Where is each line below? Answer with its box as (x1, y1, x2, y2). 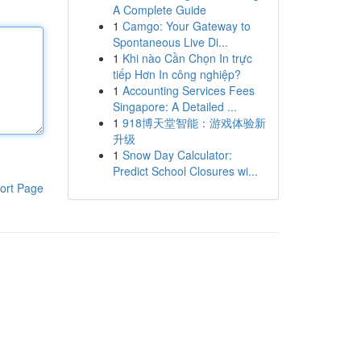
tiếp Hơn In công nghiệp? (112, 66, 241, 82)
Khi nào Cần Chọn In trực (122, 50, 252, 66)
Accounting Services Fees (122, 82, 255, 98)
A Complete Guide (112, 2, 206, 18)
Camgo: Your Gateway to (122, 18, 251, 34)
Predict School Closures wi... (112, 163, 258, 179)
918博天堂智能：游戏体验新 (122, 114, 266, 131)
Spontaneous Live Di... (112, 34, 228, 50)
